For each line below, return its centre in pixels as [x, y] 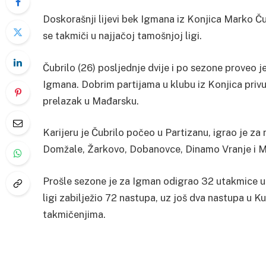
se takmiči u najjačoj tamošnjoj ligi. [122, 36]
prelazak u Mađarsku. [91, 101]
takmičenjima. [74, 214]
